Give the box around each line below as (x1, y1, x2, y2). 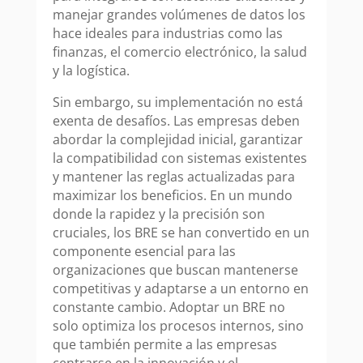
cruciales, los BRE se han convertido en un (52, 224, 310, 242)
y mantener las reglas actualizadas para (52, 168, 295, 186)
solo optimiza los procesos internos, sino (52, 317, 304, 335)
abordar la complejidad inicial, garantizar (52, 130, 303, 149)
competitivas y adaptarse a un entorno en (52, 280, 309, 298)
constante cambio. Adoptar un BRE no (52, 298, 285, 317)
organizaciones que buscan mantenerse (52, 261, 298, 280)
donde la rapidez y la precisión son (52, 205, 265, 224)
